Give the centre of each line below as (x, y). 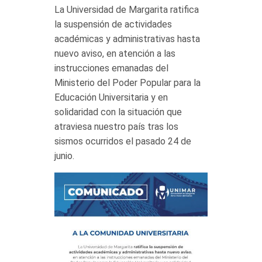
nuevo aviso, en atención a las (115, 54)
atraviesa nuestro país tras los (116, 127)
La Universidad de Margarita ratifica (126, 10)
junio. (64, 156)
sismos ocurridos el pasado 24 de (123, 142)
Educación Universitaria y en (111, 98)
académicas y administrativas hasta (127, 39)
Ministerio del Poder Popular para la (127, 83)
